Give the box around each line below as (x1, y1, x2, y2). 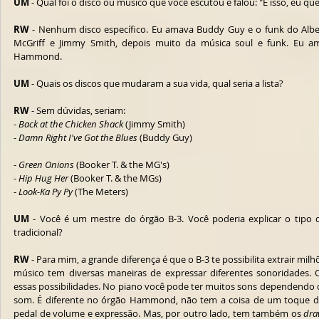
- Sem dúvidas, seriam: (29, 104, 125, 117)
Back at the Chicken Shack (19, 117, 123, 130)
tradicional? (14, 226, 63, 239)
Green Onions (19, 158, 74, 171)
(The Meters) (73, 185, 128, 198)
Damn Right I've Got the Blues (19, 131, 137, 144)
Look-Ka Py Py (19, 185, 73, 198)
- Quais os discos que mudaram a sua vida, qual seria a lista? (31, 77, 283, 90)
